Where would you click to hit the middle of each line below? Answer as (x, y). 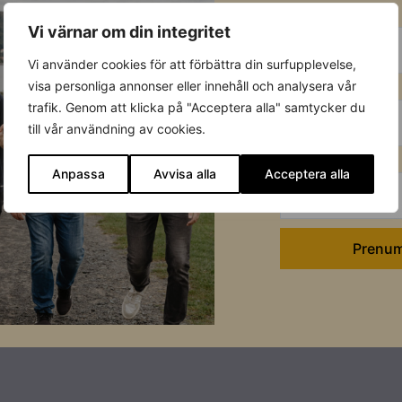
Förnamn (310, 84)
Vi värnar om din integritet (129, 31)
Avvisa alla (185, 173)
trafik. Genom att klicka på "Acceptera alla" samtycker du (197, 107)
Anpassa (79, 173)
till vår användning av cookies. (117, 128)
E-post (303, 12)
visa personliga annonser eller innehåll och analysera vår (192, 85)
